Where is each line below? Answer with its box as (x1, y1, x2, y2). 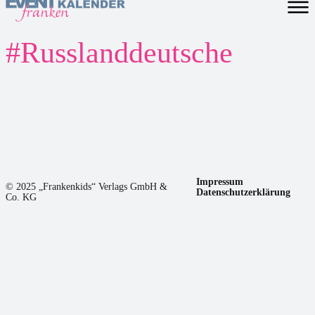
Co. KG (6, 191, 37, 202)
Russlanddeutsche (20, 36, 233, 69)
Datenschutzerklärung (196, 186, 291, 198)
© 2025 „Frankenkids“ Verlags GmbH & (6, 181, 167, 192)
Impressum (196, 176, 244, 187)
